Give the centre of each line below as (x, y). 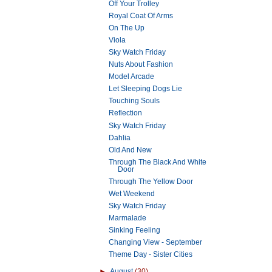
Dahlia (119, 138)
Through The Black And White (157, 162)
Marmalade (127, 218)
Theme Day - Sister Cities (150, 255)
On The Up (126, 28)
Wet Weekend (131, 193)
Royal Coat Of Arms (141, 15)
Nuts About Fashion (141, 65)
